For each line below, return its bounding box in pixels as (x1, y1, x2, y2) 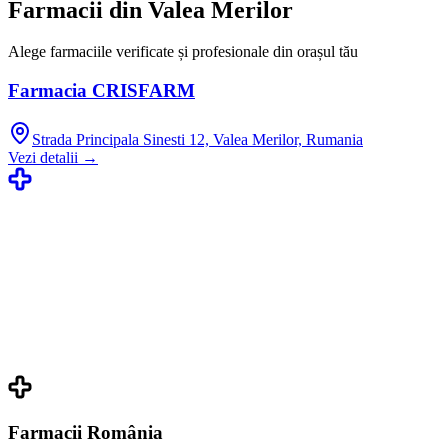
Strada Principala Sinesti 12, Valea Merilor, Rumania (32, 130, 363, 148)
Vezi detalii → (8, 148, 98, 166)
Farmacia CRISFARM (8, 80, 195, 102)
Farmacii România (8, 421, 163, 443)
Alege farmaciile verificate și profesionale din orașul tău (8, 43, 358, 61)
